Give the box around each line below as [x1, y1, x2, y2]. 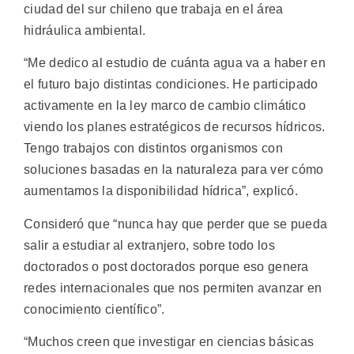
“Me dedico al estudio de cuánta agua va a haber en [24, 56, 326, 70]
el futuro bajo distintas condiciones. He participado [24, 77, 318, 92]
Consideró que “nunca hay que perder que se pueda [24, 217, 328, 231]
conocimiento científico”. [24, 302, 165, 316]
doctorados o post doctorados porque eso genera [24, 259, 309, 273]
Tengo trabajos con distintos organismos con [24, 141, 283, 156]
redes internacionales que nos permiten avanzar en [24, 281, 322, 295]
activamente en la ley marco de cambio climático [24, 99, 307, 113]
